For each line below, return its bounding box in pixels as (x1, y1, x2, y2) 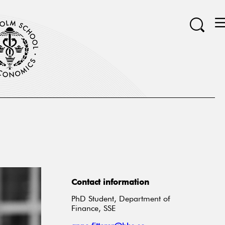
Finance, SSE (71, 205, 116, 213)
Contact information (71, 177, 149, 188)
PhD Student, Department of (71, 195, 170, 204)
